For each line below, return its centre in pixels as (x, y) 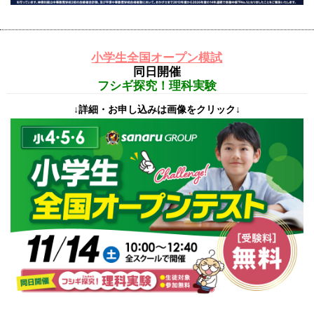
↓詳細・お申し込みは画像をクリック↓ (157, 109)
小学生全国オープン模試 (157, 57)
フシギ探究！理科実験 (157, 86)
